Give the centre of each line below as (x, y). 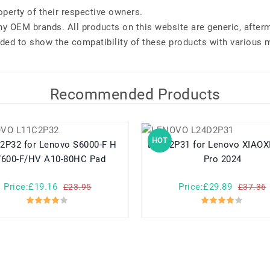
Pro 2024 (222, 159)
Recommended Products (135, 95)
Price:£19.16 (31, 187)
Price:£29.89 (206, 187)
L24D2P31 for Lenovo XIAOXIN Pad (170, 145)
